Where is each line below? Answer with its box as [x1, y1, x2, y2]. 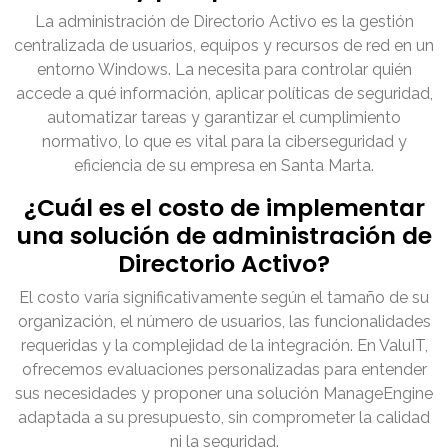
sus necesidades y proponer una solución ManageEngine [15, 384, 433, 404]
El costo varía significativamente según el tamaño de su [19, 288, 429, 308]
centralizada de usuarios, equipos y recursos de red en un [14, 36, 434, 56]
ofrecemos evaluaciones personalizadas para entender [21, 360, 427, 380]
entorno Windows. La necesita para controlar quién [36, 60, 412, 80]
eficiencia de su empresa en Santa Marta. [74, 156, 374, 176]
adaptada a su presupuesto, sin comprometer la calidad [18, 408, 430, 428]
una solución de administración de [16, 219, 432, 253]
